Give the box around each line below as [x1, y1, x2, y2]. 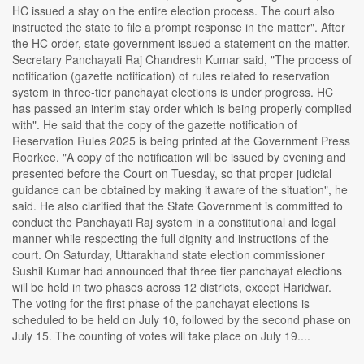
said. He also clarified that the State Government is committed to [12, 197, 343, 214]
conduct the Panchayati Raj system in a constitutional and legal [12, 214, 336, 231]
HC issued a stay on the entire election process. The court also [12, 2, 335, 19]
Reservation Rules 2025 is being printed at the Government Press [12, 132, 350, 149]
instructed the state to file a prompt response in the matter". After [12, 19, 345, 36]
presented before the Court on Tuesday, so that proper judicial [12, 165, 331, 182]
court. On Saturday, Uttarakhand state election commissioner [12, 246, 325, 263]
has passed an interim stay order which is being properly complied [12, 100, 352, 117]
